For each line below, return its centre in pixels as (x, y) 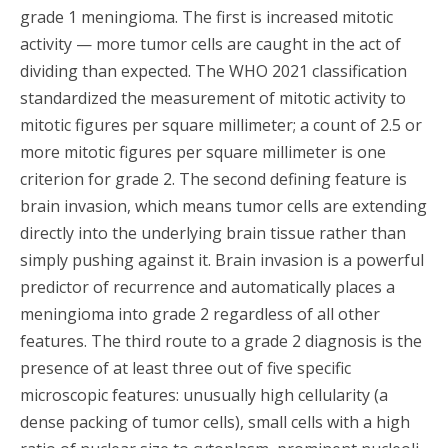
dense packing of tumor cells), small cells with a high (215, 421)
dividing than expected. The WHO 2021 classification (213, 70)
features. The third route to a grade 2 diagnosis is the (221, 340)
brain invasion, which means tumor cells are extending (223, 205)
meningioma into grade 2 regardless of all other (200, 313)
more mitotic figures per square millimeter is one (203, 151)
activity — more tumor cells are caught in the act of (210, 43)
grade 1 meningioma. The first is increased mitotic (206, 16)
